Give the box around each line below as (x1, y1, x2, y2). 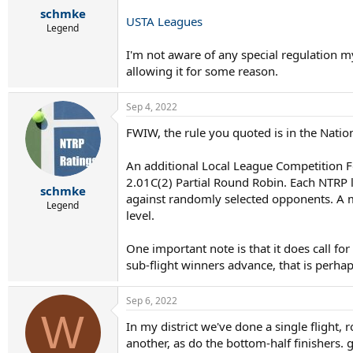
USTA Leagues (126, 13, 203, 29)
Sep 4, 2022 (126, 100, 177, 113)
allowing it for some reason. (126, 63, 278, 79)
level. (126, 207, 154, 223)
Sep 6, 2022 (126, 294, 177, 307)
